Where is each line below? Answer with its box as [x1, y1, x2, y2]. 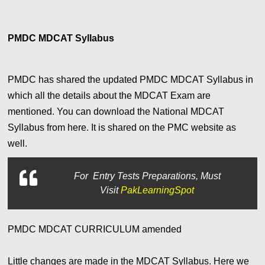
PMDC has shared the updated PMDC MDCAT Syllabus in [8, 75, 254, 85]
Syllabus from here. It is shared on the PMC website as [8, 122, 237, 133]
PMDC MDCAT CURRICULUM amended [8, 224, 182, 235]
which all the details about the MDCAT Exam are [8, 91, 211, 101]
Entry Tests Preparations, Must [90, 171, 221, 182]
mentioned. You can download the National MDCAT [8, 106, 227, 117]
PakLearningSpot [121, 185, 195, 196]
